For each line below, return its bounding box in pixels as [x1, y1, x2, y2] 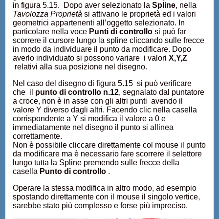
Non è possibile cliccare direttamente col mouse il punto [13, 141, 206, 149]
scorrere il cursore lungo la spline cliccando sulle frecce [13, 36, 205, 44]
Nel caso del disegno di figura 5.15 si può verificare [13, 79, 192, 88]
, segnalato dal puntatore [119, 88, 205, 96]
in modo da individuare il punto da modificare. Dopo [13, 45, 192, 53]
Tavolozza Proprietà [13, 10, 83, 18]
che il [13, 88, 36, 96]
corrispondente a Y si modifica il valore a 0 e [13, 114, 166, 123]
